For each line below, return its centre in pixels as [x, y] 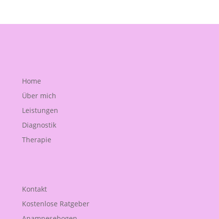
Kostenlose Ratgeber [55, 204]
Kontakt [34, 189]
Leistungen [40, 110]
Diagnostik [39, 125]
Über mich [39, 96]
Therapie [36, 140]
